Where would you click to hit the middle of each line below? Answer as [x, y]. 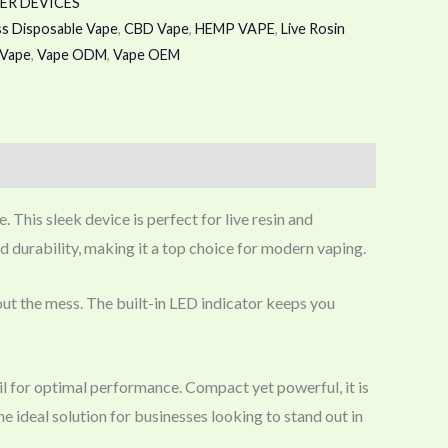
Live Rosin [313, 28]
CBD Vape [156, 28]
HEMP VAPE [235, 28]
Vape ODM [72, 54]
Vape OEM [146, 54]
